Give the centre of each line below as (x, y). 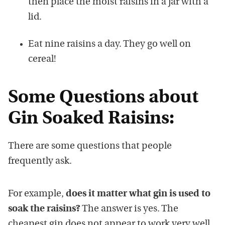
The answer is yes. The (129, 209)
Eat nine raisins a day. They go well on (109, 44)
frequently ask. (40, 161)
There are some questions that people (90, 146)
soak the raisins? (44, 209)
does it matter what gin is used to (138, 194)
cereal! (42, 60)
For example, (37, 194)
